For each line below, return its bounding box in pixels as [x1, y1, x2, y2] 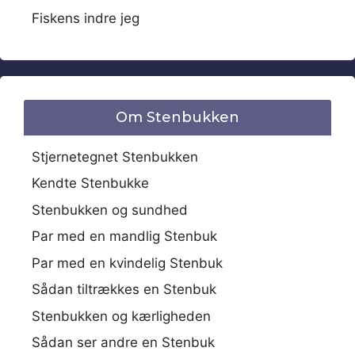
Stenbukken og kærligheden [32, 307, 211, 324]
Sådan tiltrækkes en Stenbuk [32, 281, 216, 298]
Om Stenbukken [116, 108, 239, 126]
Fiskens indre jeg [32, 10, 139, 26]
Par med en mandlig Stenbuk [32, 228, 217, 245]
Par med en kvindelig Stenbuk [32, 254, 223, 271]
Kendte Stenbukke [32, 175, 149, 192]
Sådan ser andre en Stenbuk [32, 334, 215, 351]
